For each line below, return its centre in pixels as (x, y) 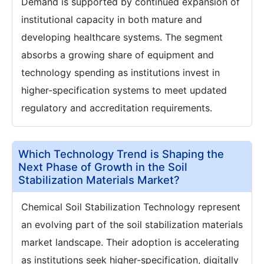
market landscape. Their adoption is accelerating (130, 242)
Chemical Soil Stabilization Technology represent (131, 207)
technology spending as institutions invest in (121, 73)
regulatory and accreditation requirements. (117, 108)
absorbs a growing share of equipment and (118, 55)
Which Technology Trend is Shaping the (121, 154)
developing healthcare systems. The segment (122, 37)
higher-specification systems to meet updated (124, 90)
